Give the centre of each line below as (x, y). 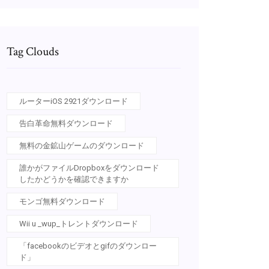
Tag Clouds (33, 52)
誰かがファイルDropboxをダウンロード (89, 168)
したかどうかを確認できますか (74, 179)
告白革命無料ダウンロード (66, 123)
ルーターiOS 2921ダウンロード (74, 101)
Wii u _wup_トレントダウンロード (79, 224)
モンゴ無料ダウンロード (62, 201)
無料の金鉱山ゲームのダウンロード (82, 146)
